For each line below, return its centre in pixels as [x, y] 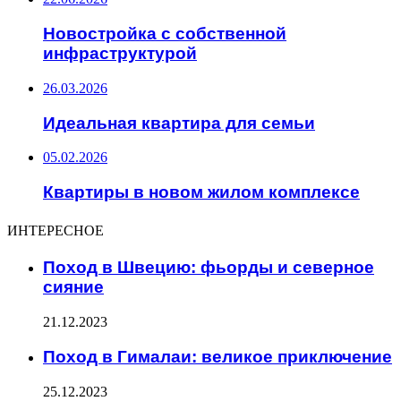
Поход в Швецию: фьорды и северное [209, 268]
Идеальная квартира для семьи [179, 123]
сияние [73, 287]
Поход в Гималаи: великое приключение [218, 356]
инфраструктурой [120, 54]
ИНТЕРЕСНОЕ [55, 230]
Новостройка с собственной [165, 34]
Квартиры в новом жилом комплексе [201, 192]
